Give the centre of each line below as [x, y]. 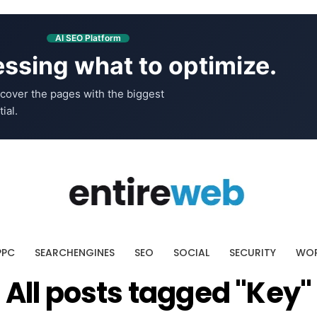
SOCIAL [191, 253]
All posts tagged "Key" [158, 293]
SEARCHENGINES [74, 253]
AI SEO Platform [88, 38]
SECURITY [252, 253]
